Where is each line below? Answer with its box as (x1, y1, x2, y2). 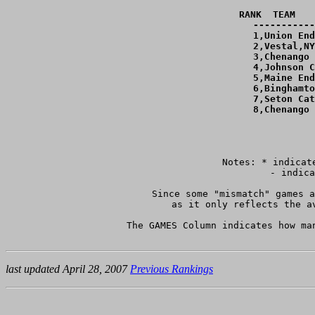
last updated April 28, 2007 (6, 263, 130, 276)
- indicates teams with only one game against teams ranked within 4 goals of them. (219, 167, 264, 179)
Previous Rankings (130, 263, 213, 276)
